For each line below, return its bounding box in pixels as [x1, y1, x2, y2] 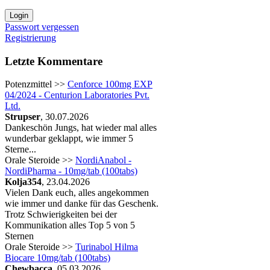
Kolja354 [5, 177, 42, 187]
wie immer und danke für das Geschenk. [5, 198, 159, 209]
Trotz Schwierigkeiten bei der [5, 209, 117, 220]
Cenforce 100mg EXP [67, 79, 152, 90]
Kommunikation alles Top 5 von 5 [5, 220, 135, 231]
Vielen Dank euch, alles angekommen [5, 187, 149, 198]
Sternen [5, 231, 34, 242]
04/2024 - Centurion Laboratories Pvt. [5, 90, 149, 101]
